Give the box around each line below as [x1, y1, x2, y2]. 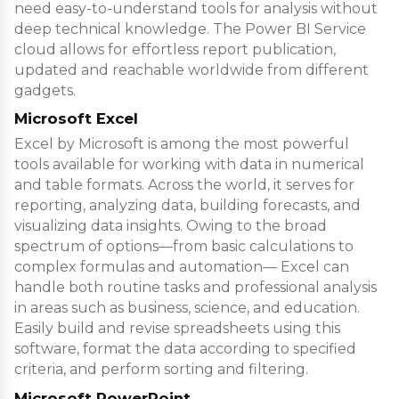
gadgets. [14, 81, 76, 99]
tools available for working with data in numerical [14, 156, 364, 174]
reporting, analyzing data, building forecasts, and [14, 197, 361, 215]
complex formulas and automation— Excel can [14, 258, 349, 276]
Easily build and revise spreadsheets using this [14, 320, 340, 338]
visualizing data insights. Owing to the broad [14, 217, 327, 235]
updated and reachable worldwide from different [14, 61, 369, 78]
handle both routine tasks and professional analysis [14, 279, 377, 297]
